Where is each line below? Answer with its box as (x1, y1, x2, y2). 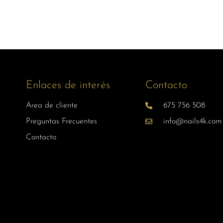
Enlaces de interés (26, 80, 110, 91)
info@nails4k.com (163, 117, 222, 125)
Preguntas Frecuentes (26, 117, 97, 125)
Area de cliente (26, 102, 78, 110)
